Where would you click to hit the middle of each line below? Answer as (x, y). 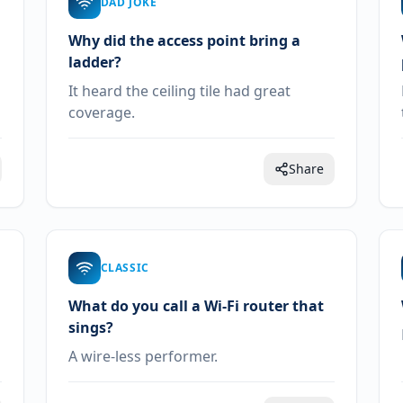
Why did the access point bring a (184, 40)
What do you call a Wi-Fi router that (196, 306)
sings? (90, 327)
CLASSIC (125, 268)
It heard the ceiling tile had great (179, 91)
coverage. (101, 112)
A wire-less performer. (143, 356)
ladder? (94, 62)
